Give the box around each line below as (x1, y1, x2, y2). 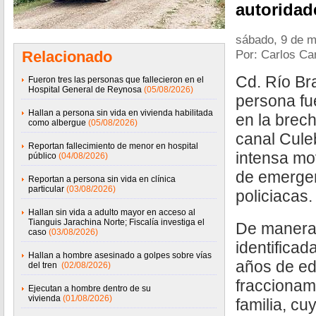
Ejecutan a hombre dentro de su (28, 284, 151, 293)
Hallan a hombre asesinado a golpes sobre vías (28, 250, 212, 260)
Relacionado (22, 48, 112, 66)
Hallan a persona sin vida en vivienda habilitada (28, 108, 213, 118)
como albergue (28, 118, 86, 128)
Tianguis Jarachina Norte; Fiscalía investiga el (28, 217, 205, 227)
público (28, 151, 56, 161)
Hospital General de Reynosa (28, 85, 142, 95)
